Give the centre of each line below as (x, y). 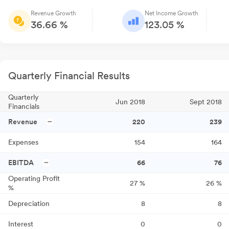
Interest (21, 224)
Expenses (23, 142)
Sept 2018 (206, 102)
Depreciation (29, 203)
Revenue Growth (53, 13)
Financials (24, 106)
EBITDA (21, 163)
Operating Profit (34, 178)
